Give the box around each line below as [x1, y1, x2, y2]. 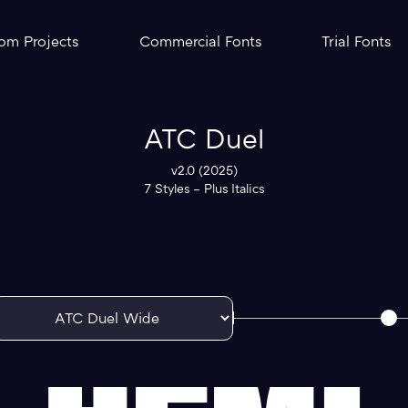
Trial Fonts [321, 36, 392, 50]
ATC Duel [144, 129, 264, 155]
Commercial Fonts [138, 36, 261, 50]
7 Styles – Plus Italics [144, 184, 264, 196]
